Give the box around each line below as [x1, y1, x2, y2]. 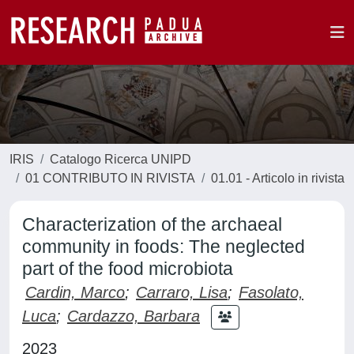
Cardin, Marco [25, 284, 125, 301]
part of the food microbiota [22, 258, 233, 279]
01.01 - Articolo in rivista [211, 171, 345, 185]
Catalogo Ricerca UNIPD [50, 153, 191, 166]
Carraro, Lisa [136, 284, 228, 301]
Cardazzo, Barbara [67, 307, 200, 325]
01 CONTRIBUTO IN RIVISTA [25, 171, 195, 185]
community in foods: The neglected [22, 236, 305, 257]
